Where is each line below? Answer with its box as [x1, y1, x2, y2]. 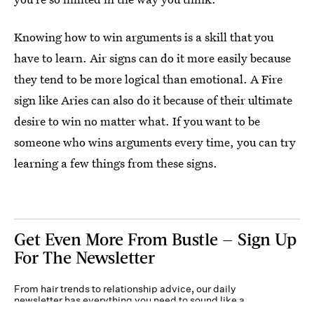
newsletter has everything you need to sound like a [14, 293, 245, 306]
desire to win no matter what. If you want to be [14, 112, 260, 129]
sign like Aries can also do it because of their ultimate [14, 91, 292, 108]
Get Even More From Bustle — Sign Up [14, 228, 296, 249]
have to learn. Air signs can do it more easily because [14, 49, 291, 66]
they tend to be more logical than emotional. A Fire [14, 70, 282, 87]
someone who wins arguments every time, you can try [14, 133, 296, 150]
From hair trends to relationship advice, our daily [14, 282, 236, 295]
